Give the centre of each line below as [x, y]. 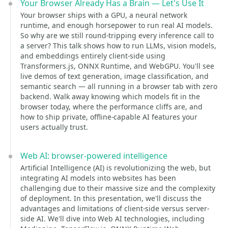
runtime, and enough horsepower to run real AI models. [117, 25]
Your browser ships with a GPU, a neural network [104, 15]
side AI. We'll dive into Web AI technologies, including [112, 219]
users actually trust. [54, 127]
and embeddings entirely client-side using [93, 56]
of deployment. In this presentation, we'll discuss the [111, 198]
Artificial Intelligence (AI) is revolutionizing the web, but [116, 168]
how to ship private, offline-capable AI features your [109, 117]
